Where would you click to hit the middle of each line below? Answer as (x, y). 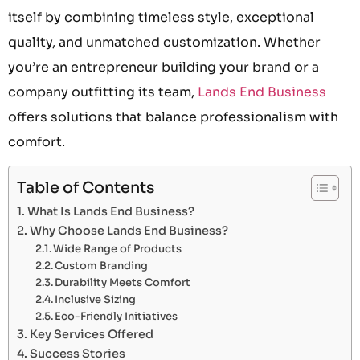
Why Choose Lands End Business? (129, 231)
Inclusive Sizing (96, 300)
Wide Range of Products (118, 249)
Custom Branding (102, 266)
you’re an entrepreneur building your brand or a (164, 67)
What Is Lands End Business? (110, 212)
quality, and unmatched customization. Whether (164, 42)
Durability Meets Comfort (123, 283)
